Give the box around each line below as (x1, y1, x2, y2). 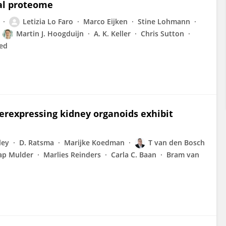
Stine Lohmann (138, 17, 190, 26)
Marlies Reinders (43, 150, 101, 159)
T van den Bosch (148, 138, 205, 147)
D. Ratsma (19, 138, 54, 147)
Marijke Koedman (64, 138, 125, 147)
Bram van (166, 150, 199, 159)
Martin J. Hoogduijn (16, 29, 84, 38)
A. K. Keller (94, 29, 131, 38)
